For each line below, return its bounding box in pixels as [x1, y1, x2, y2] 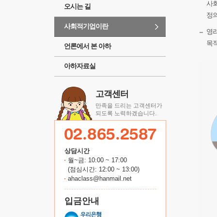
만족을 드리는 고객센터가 [95, 102, 162, 109]
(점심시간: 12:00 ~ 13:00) [67, 166, 139, 173]
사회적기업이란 [64, 22, 108, 30]
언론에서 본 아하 [64, 42, 111, 50]
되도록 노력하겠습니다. [95, 110, 156, 117]
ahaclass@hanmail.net [67, 175, 132, 182]
